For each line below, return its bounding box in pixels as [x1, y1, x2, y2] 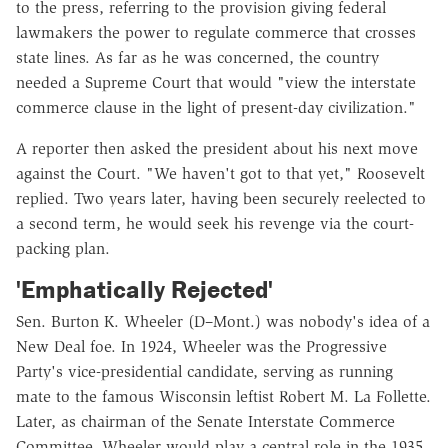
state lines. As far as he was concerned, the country [16, 47, 379, 67]
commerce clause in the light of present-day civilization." [16, 97, 416, 117]
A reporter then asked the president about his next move [16, 138, 418, 158]
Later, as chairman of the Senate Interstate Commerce [16, 412, 395, 432]
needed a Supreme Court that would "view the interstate [16, 72, 416, 92]
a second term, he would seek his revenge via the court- [16, 213, 414, 233]
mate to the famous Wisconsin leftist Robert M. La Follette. [16, 387, 431, 407]
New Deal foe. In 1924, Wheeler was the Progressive [16, 337, 387, 357]
